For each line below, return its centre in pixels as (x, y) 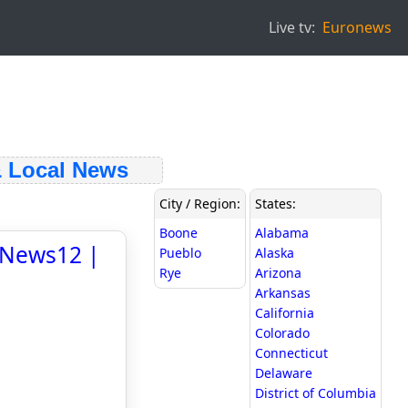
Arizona (278, 273)
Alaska (275, 253)
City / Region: (200, 204)
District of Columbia (316, 393)
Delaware (284, 373)
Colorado (282, 333)
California (285, 313)
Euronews (357, 27)
